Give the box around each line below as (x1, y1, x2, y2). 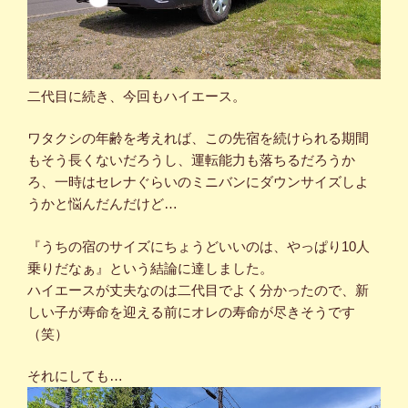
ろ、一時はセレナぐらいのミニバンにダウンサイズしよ (27, 174, 369, 190)
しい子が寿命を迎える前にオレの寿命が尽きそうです (27, 303, 355, 320)
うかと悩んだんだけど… (27, 196, 178, 212)
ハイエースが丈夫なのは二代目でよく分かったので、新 (27, 281, 369, 298)
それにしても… (27, 368, 123, 384)
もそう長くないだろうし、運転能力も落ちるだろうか (27, 152, 355, 168)
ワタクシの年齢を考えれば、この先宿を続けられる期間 (27, 130, 369, 147)
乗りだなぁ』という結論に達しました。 (27, 260, 273, 276)
